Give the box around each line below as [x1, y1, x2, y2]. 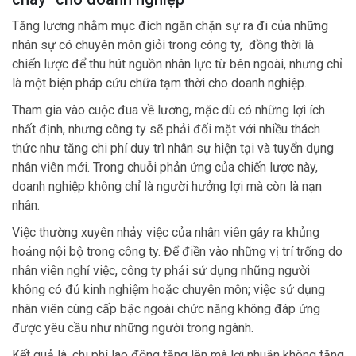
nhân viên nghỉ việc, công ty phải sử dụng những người [12, 262, 310, 278]
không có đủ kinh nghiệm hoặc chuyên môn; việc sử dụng [12, 281, 325, 297]
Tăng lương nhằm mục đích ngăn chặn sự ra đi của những [12, 17, 328, 33]
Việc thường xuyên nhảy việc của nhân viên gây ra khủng [12, 224, 319, 240]
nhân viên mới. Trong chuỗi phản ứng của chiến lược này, [12, 159, 318, 175]
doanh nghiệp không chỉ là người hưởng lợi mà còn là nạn [12, 178, 322, 194]
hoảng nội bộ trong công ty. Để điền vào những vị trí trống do [12, 243, 342, 259]
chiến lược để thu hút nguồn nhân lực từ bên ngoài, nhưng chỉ [12, 56, 342, 72]
